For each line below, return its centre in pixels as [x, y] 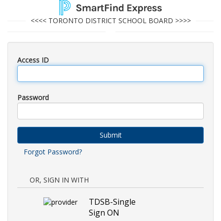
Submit [110, 135]
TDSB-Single [112, 202]
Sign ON [104, 212]
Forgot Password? [53, 151]
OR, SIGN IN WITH [59, 180]
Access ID [33, 60]
